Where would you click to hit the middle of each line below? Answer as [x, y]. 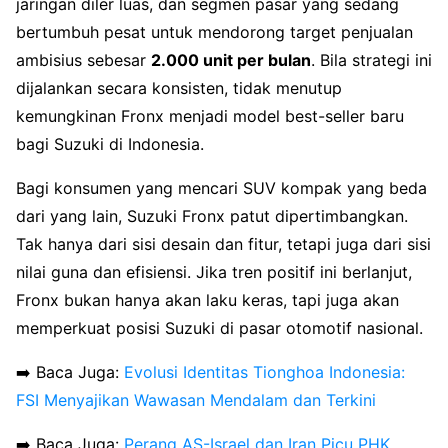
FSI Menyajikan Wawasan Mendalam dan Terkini [196, 399]
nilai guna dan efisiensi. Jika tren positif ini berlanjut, [214, 271]
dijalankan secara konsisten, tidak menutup [179, 87]
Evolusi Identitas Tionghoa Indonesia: [264, 371]
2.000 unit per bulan [231, 59]
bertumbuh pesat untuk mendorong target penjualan [214, 31]
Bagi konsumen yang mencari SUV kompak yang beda [221, 187]
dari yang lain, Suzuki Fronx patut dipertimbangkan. [212, 215]
